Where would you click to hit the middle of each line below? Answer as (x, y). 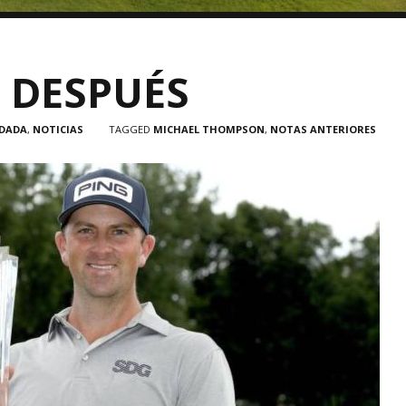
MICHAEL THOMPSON (209, 129)
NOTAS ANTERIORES (323, 129)
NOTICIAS (58, 129)
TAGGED (131, 129)
